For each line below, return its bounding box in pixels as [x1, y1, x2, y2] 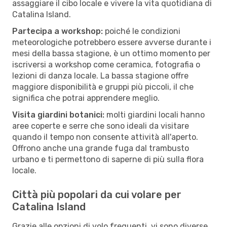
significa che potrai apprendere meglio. [12, 93, 160, 103]
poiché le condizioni [103, 26, 180, 36]
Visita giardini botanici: [12, 109, 104, 120]
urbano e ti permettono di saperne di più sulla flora [12, 154, 204, 164]
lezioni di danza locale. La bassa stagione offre [12, 70, 188, 81]
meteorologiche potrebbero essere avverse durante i [12, 37, 211, 47]
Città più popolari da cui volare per [12, 188, 181, 201]
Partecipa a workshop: [12, 26, 103, 36]
